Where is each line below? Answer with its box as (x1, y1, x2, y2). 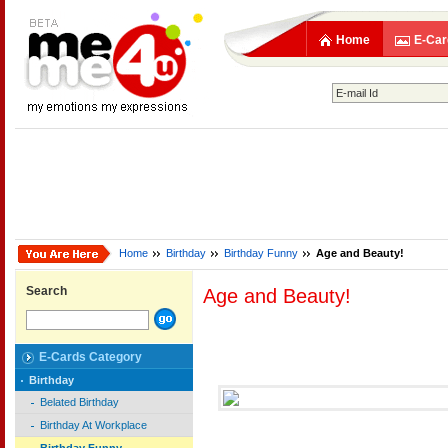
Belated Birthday (40, 396, 119, 409)
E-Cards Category (39, 350, 142, 365)
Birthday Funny (224, 247, 298, 259)
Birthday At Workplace (40, 419, 147, 432)
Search (26, 284, 67, 298)
